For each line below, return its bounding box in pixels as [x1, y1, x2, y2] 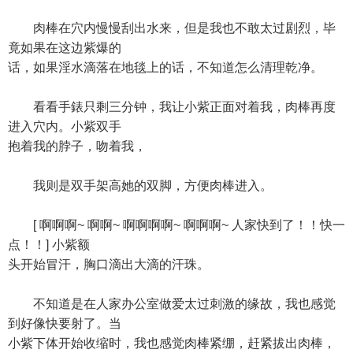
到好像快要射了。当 [8, 317, 121, 330]
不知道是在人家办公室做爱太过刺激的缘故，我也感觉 [8, 297, 336, 310]
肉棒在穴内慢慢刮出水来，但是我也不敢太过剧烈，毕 [8, 21, 336, 35]
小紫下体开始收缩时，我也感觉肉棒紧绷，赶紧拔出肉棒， [8, 336, 336, 350]
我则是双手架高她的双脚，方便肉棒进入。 [8, 179, 273, 192]
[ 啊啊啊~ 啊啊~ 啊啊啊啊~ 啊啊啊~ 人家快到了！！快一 [8, 218, 345, 232]
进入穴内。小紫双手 [8, 120, 121, 133]
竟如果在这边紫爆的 [8, 41, 121, 54]
